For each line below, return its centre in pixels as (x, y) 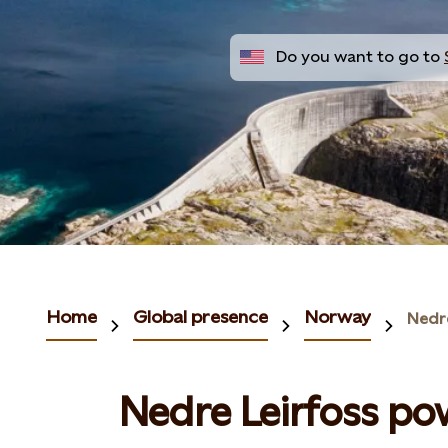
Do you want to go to (358, 56)
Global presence (200, 316)
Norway (337, 316)
